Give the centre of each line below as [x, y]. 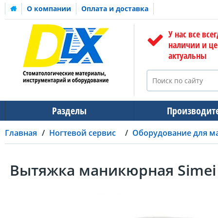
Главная [21, 133]
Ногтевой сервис [82, 133]
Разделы [70, 111]
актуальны [187, 55]
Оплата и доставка [115, 9]
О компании [49, 9]
